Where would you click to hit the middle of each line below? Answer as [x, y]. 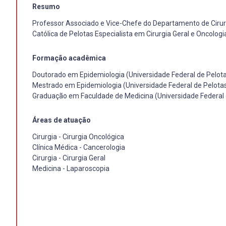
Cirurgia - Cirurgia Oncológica [78, 136]
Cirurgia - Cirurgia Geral [69, 158]
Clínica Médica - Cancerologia [79, 147]
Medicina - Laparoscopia [71, 168]
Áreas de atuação [62, 120]
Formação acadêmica [69, 58]
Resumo [46, 6]
